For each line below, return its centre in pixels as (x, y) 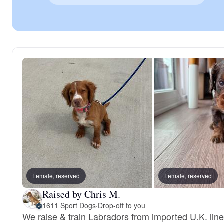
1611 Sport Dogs (69, 205)
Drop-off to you (121, 205)
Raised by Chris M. (81, 194)
